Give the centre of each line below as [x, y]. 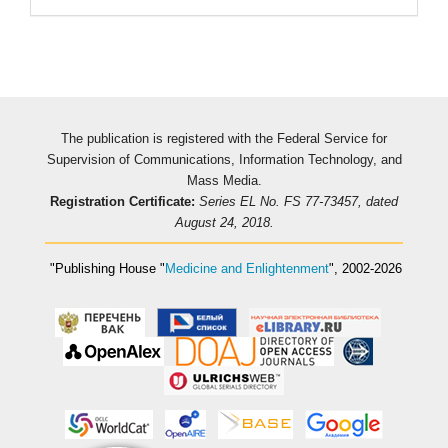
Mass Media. [224, 180]
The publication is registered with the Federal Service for [224, 138]
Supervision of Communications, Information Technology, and [224, 159]
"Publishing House [101, 269]
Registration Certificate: [122, 201]
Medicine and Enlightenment [247, 269]
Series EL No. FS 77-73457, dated [298, 201]
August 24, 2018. [224, 222]
